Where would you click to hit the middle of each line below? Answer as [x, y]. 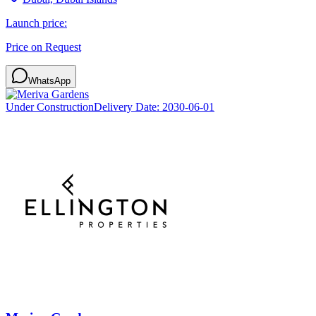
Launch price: [36, 23]
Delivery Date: [128, 107]
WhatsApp [49, 80]
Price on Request [43, 47]
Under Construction [50, 107]
